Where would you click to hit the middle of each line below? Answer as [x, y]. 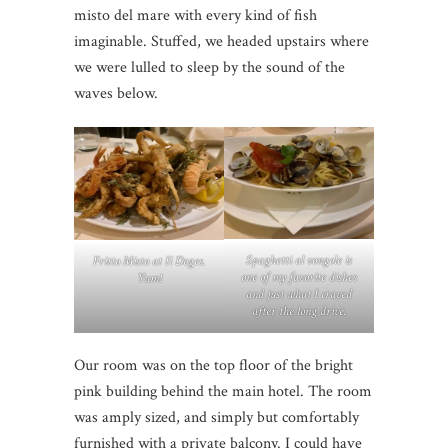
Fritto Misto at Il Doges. [149, 261]
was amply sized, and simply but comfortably [216, 418]
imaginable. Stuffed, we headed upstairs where [221, 41]
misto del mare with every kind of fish [195, 15]
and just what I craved [299, 295]
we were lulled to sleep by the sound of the [209, 67]
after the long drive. [299, 312]
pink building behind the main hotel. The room [223, 392]
